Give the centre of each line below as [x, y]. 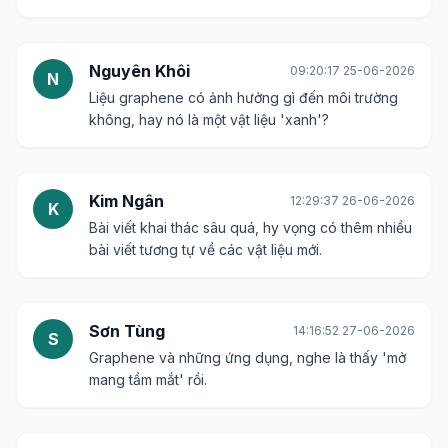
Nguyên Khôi [139, 71]
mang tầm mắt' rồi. [148, 379]
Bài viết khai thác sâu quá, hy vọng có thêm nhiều [250, 227]
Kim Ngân [126, 201]
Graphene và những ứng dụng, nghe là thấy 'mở [247, 357]
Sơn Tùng [127, 331]
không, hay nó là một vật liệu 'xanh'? [209, 119]
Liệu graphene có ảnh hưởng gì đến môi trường [243, 97]
